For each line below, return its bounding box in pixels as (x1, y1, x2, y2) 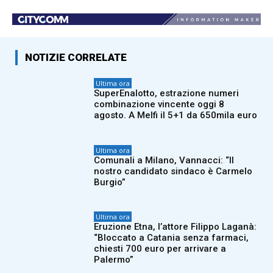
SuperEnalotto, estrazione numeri (94, 88, 239, 99)
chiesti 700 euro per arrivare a (94, 243, 227, 255)
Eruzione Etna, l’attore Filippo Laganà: (94, 221, 257, 233)
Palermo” (94, 254, 134, 266)
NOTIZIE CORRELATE (25, 51, 127, 64)
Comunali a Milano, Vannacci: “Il (94, 154, 235, 166)
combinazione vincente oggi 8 (94, 99, 225, 110)
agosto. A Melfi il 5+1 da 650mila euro (94, 110, 258, 121)
